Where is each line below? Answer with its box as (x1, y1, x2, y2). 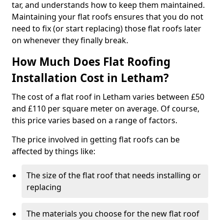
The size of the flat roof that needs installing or (27, 170, 201, 181)
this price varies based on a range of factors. (12, 115, 177, 126)
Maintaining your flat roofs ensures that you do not (12, 11, 203, 22)
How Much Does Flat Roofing (12, 54, 170, 69)
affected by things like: (12, 146, 95, 157)
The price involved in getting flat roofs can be (12, 134, 180, 145)
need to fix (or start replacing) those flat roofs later (12, 23, 201, 34)
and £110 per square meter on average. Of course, (12, 103, 199, 114)
